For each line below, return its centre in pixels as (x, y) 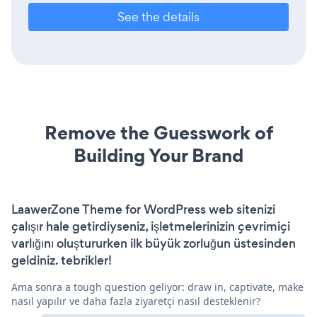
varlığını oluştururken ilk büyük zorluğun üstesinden (154, 243)
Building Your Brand (158, 155)
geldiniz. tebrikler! (62, 260)
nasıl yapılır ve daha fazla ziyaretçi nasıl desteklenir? (136, 301)
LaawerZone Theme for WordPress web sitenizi (143, 209)
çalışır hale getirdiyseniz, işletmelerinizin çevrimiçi (151, 226)
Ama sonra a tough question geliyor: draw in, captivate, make (157, 287)
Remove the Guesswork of (158, 132)
